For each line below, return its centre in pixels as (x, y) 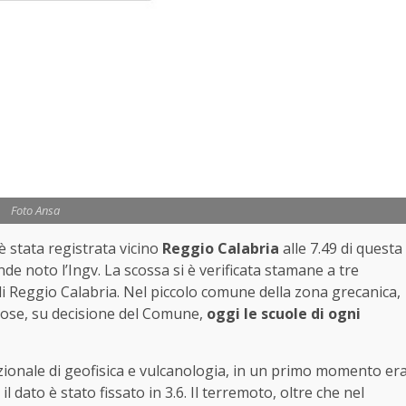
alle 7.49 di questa (341, 248)
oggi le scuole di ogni (284, 313)
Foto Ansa (35, 210)
